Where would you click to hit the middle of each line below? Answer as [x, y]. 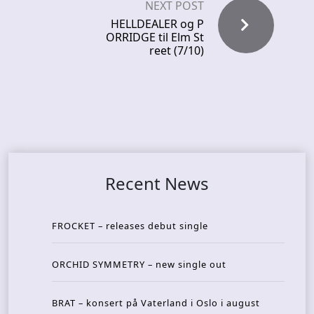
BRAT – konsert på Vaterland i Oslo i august [156, 302]
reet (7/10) [177, 50]
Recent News [157, 183]
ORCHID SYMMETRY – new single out [139, 264]
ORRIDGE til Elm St [155, 37]
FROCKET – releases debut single [130, 225]
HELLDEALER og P [157, 23]
